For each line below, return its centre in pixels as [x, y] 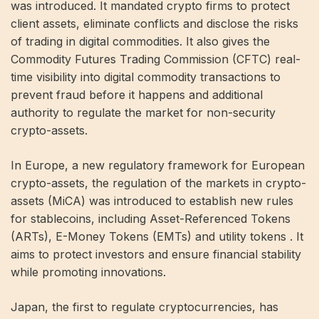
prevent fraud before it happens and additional [137, 95]
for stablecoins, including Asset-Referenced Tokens [151, 219]
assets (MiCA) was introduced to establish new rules [152, 201]
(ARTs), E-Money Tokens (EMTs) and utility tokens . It [157, 236]
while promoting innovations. [88, 272]
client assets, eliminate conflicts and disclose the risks [155, 23]
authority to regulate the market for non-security [143, 113]
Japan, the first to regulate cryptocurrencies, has [145, 307]
